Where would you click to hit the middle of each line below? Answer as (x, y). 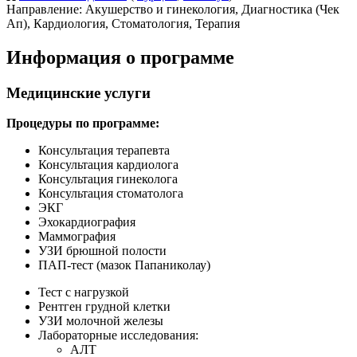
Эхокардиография (87, 222)
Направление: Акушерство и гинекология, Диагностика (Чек (173, 9)
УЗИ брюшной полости (102, 251)
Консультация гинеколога (108, 179)
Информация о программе (120, 57)
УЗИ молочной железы (101, 321)
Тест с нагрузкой (84, 292)
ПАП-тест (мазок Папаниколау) (124, 265)
